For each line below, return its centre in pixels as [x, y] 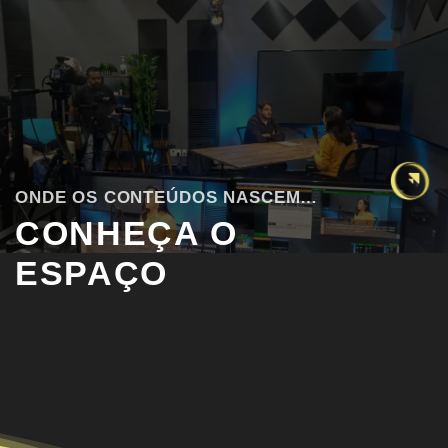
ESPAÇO [92, 274]
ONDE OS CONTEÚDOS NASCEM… [167, 197]
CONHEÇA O [127, 234]
